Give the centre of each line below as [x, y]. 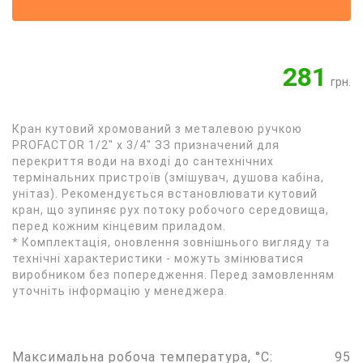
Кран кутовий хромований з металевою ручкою [157, 129]
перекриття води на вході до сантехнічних [143, 161]
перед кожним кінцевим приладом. [119, 226]
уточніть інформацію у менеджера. [120, 291]
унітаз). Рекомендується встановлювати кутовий [165, 194]
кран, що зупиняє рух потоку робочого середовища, [171, 210]
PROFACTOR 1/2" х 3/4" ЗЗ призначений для [146, 145]
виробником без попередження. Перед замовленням [173, 275]
